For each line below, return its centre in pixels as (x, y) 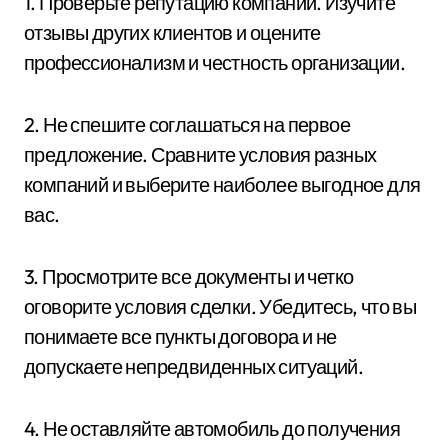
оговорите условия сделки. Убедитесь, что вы (220, 306)
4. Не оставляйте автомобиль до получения (212, 428)
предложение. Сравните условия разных (200, 154)
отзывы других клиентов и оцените (172, 32)
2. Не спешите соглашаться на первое (187, 124)
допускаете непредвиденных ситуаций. (193, 366)
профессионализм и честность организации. (214, 62)
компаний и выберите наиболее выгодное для (222, 184)
